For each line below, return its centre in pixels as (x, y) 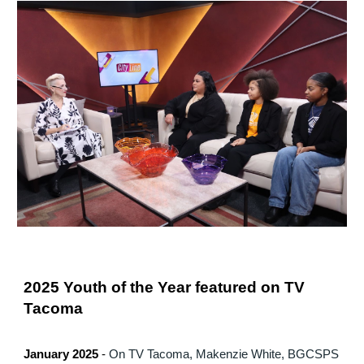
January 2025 (61, 354)
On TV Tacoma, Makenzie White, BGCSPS (224, 354)
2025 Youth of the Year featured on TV (165, 287)
